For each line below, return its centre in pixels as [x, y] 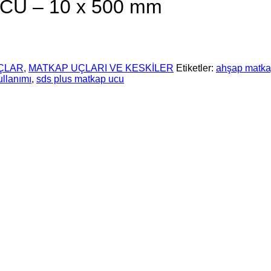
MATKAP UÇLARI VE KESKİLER [101, 68]
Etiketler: [196, 68]
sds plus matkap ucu [80, 79]
